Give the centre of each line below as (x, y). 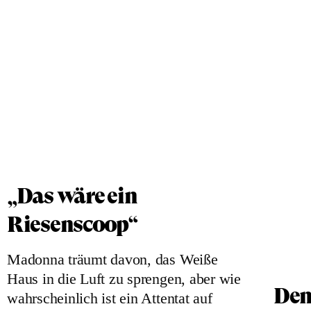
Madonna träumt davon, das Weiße (112, 259)
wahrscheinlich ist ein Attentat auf (110, 298)
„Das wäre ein (72, 196)
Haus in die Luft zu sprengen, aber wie (124, 279)
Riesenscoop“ (72, 224)
